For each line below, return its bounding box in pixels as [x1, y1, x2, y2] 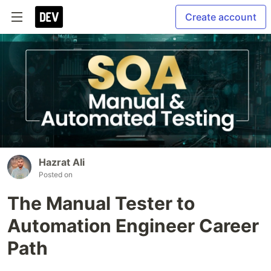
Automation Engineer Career [7, 215, 259, 237]
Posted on [39, 170, 73, 180]
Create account [185, 11, 256, 23]
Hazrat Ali [39, 156, 85, 169]
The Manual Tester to [7, 192, 195, 215]
